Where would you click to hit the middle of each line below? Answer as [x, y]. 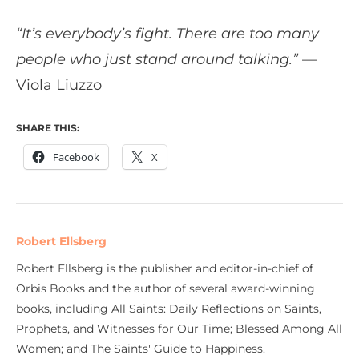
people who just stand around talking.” [157, 60]
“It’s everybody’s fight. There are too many [167, 34]
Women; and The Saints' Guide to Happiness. [141, 349]
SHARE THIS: [48, 128]
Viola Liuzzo [61, 85]
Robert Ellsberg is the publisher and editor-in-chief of [165, 269]
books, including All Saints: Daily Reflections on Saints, [169, 309]
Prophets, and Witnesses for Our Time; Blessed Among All [179, 329]
